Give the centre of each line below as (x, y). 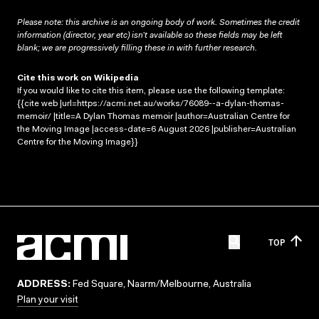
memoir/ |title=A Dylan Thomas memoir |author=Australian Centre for (153, 116)
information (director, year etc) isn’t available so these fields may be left (150, 35)
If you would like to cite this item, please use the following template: (151, 91)
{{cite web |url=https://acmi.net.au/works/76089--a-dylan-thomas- (151, 104)
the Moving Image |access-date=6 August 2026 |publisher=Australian (157, 129)
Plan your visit (48, 300)
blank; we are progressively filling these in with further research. (137, 48)
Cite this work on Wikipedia (78, 78)
